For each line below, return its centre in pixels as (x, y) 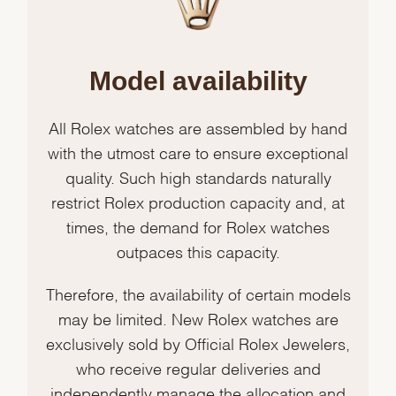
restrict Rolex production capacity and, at (198, 202)
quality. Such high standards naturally (198, 177)
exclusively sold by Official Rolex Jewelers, (198, 343)
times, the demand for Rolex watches (198, 226)
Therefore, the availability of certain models (198, 293)
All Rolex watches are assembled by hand (198, 127)
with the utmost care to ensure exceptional (198, 152)
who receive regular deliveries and (198, 368)
